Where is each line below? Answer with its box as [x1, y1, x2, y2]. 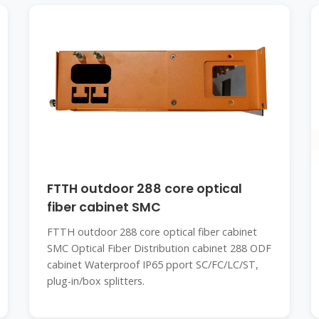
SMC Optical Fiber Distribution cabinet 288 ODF [46, 241, 271, 255]
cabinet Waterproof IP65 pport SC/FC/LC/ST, [46, 258, 258, 271]
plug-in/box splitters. [46, 274, 145, 288]
